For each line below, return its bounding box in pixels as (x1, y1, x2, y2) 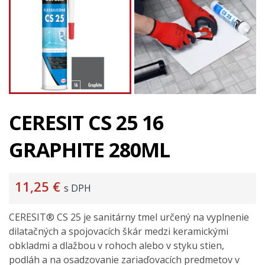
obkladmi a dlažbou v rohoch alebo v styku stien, (9, 239, 224, 253)
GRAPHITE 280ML (9, 136, 170, 164)
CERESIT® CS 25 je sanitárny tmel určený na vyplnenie (9, 211, 249, 224)
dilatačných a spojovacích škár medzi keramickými (9, 225, 228, 238)
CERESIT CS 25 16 (9, 109, 163, 137)
